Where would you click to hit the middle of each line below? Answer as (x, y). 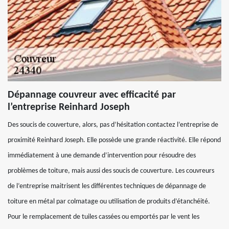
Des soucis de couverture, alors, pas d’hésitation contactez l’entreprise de (113, 125)
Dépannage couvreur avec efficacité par (92, 95)
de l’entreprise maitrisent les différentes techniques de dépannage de (107, 186)
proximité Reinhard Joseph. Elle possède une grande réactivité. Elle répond (114, 140)
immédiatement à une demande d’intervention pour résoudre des (102, 156)
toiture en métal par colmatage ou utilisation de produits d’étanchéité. (109, 202)
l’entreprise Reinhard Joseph (69, 107)
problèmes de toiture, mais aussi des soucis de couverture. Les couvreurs (111, 171)
